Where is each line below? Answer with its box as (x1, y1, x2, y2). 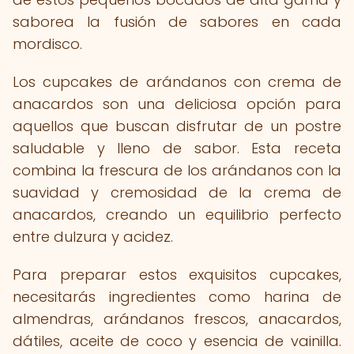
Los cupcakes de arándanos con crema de (13, 72, 341, 92)
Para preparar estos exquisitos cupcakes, (13, 265, 341, 284)
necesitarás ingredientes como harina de (13, 287, 341, 307)
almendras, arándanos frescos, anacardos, (13, 309, 341, 329)
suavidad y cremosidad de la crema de (13, 183, 341, 202)
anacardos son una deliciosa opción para (13, 94, 341, 114)
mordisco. (13, 34, 82, 54)
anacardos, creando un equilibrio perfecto (13, 205, 341, 224)
